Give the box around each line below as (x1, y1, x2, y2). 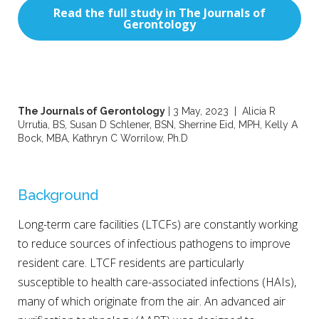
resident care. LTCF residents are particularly (18, 254, 244, 271)
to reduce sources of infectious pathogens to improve (18, 235, 291, 251)
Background (18, 186, 98, 204)
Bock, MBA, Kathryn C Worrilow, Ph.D (18, 132, 188, 144)
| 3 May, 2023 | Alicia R (165, 105, 276, 117)
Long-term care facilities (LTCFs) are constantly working (18, 216, 298, 232)
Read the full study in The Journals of (53, 4, 266, 21)
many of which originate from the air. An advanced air (18, 293, 286, 309)
